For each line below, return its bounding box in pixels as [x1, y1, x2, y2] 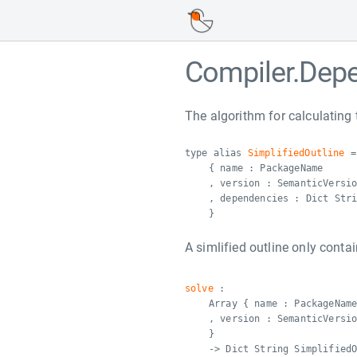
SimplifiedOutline [247, 147, 345, 159]
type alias [185, 147, 248, 159]
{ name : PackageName [209, 163, 324, 174]
